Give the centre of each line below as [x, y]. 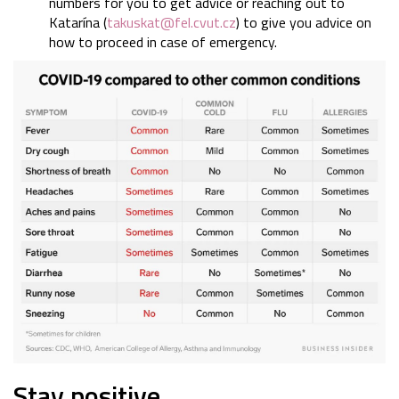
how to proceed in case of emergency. [163, 42]
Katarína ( [78, 23]
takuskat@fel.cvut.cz [171, 23]
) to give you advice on [304, 23]
